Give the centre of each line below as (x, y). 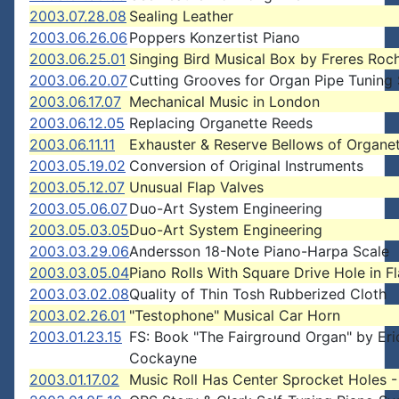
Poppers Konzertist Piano (215, 37)
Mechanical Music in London (224, 102)
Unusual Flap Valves (196, 187)
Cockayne (163, 358)
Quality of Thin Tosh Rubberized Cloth (258, 294)
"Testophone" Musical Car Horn (235, 315)
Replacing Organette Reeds (221, 123)
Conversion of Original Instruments (246, 166)
